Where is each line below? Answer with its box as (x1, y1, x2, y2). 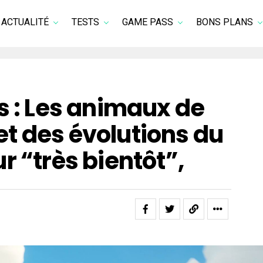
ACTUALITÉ (1, 16, 49, 28)
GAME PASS (122, 16, 173, 28)
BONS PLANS (196, 16, 253, 28)
